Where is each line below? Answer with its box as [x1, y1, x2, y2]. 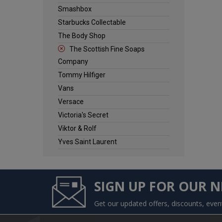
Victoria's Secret [58, 111, 109, 119]
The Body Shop [58, 32, 106, 40]
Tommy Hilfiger [58, 71, 106, 79]
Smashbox [58, 5, 92, 13]
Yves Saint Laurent [58, 138, 117, 146]
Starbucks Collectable [58, 18, 126, 26]
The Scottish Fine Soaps [69, 45, 145, 53]
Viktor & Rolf [58, 124, 97, 132]
